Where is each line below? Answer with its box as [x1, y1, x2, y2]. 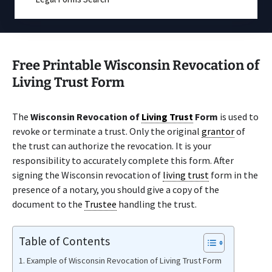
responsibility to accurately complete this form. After [12, 154, 234, 166]
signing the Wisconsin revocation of [12, 169, 163, 181]
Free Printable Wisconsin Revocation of [12, 57, 259, 73]
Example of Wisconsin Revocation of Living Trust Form [26, 255, 222, 266]
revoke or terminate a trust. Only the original [12, 125, 202, 137]
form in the [209, 169, 258, 181]
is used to [218, 110, 259, 123]
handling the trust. [117, 198, 197, 210]
